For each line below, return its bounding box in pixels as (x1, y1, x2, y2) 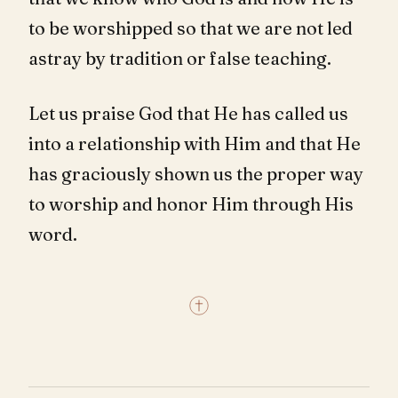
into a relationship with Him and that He (28, 132, 361, 155)
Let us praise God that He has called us (28, 102, 348, 124)
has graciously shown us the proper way (28, 163, 363, 185)
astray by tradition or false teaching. (28, 47, 331, 69)
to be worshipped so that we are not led (28, 17, 353, 39)
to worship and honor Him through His (28, 193, 354, 215)
